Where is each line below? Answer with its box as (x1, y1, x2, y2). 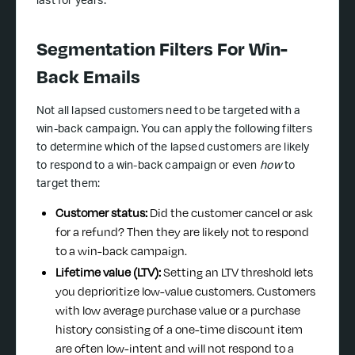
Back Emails (36, 63, 140, 90)
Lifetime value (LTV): (55, 263, 163, 281)
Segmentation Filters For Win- (36, 35, 288, 63)
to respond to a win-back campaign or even (36, 161, 260, 173)
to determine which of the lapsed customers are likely (36, 143, 310, 155)
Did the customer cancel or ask (150, 204, 313, 222)
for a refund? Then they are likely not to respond (55, 223, 309, 241)
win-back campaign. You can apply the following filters (36, 124, 312, 136)
